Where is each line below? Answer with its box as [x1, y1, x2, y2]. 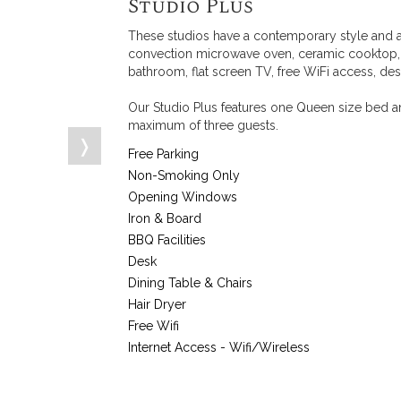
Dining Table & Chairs [128, 276, 253, 290]
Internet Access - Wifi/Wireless [128, 340, 311, 354]
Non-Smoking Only [128, 168, 241, 183]
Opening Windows [128, 190, 238, 204]
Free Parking [128, 147, 200, 161]
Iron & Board [128, 211, 202, 226]
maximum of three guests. [128, 118, 279, 132]
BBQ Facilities [128, 233, 207, 247]
